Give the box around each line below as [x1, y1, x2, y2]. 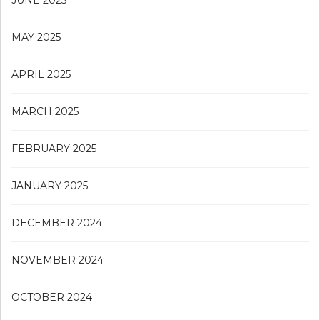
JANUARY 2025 [11, 179, 88, 192]
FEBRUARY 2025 [11, 141, 96, 155]
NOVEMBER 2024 [11, 253, 104, 266]
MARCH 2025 [11, 104, 79, 118]
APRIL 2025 [11, 67, 71, 81]
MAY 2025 [11, 30, 61, 44]
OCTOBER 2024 [11, 290, 92, 304]
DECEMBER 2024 [11, 216, 102, 229]
